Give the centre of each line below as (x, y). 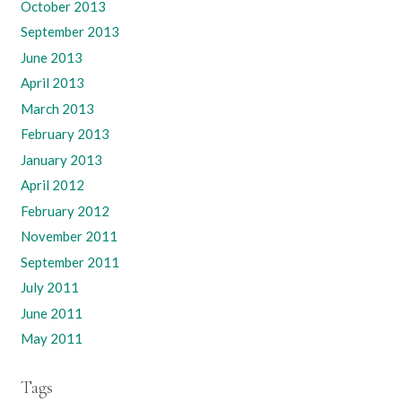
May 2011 (51, 339)
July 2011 (49, 288)
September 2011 (70, 262)
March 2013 (57, 108)
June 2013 (51, 57)
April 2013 (52, 83)
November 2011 (69, 236)
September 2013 (70, 32)
